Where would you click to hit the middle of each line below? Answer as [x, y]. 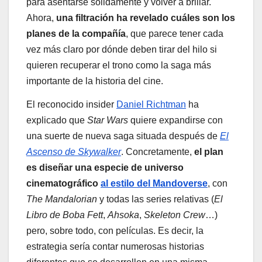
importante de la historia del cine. [95, 81]
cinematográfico [63, 184]
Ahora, [41, 18]
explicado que [57, 120]
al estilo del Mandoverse [154, 184]
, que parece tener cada [175, 34]
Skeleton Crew [175, 215]
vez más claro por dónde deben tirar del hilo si [122, 50]
